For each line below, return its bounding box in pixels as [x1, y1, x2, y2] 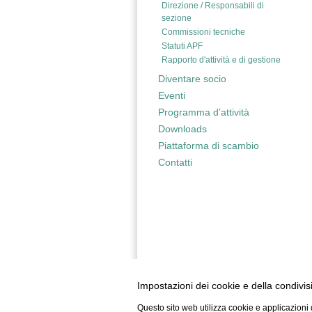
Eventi [158, 90, 185, 101]
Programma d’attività [158, 107, 249, 118]
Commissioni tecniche [162, 27, 245, 37]
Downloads [158, 123, 207, 134]
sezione [162, 13, 192, 23]
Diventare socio [158, 73, 226, 84]
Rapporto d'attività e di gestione [162, 55, 281, 65]
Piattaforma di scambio [158, 140, 259, 151]
